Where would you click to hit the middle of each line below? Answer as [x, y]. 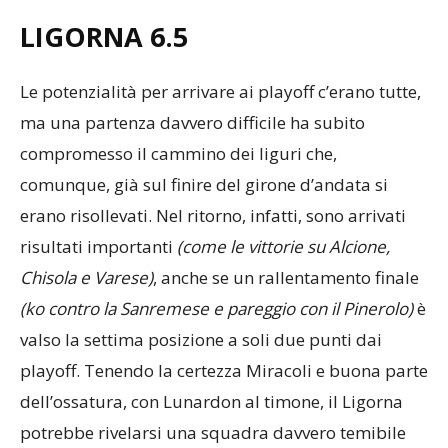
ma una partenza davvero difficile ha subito [192, 123]
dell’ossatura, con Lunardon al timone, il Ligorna [211, 402]
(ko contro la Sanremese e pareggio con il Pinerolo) [216, 309]
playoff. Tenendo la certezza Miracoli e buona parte [224, 371]
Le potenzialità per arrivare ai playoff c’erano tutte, [220, 92]
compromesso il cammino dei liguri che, [178, 154]
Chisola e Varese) [86, 278]
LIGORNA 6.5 [104, 37]
